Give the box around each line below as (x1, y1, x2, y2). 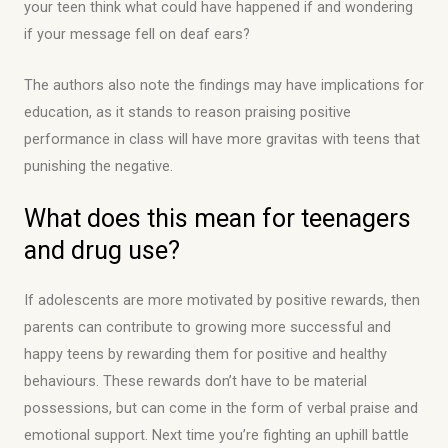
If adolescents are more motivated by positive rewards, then (24, 290, 420, 309)
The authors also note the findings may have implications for (24, 75, 424, 94)
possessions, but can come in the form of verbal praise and (24, 398, 418, 417)
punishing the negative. (24, 156, 173, 175)
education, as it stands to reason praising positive (24, 102, 351, 121)
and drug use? (24, 235, 180, 265)
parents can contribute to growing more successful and (24, 317, 391, 336)
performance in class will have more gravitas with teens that (24, 129, 420, 148)
